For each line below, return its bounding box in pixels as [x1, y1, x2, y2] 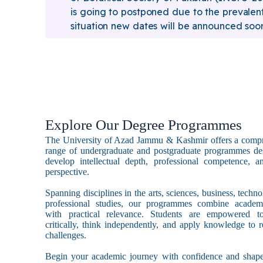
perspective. [45, 167, 90, 177]
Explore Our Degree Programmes [45, 117, 242, 133]
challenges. [45, 230, 87, 240]
